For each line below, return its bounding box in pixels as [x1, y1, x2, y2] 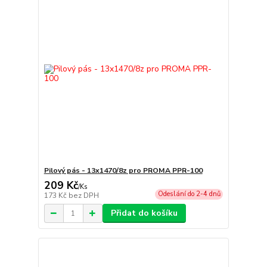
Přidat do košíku [110, 207, 178, 219]
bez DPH [68, 191, 99, 201]
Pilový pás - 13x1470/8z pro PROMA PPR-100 [44, 166, 203, 176]
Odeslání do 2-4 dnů [157, 190, 221, 199]
